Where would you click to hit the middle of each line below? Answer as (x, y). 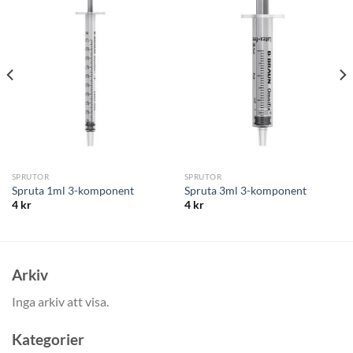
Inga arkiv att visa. (60, 302)
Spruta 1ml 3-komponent (72, 190)
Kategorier (48, 340)
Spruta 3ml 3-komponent (245, 190)
